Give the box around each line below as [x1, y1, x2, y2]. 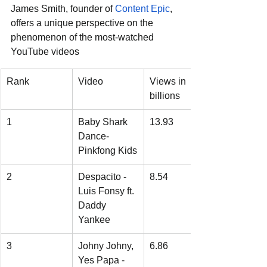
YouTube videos [11, 46, 79, 57]
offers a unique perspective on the [11, 18, 156, 29]
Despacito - [78, 172, 129, 182]
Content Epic [115, 4, 170, 14]
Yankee [78, 215, 110, 225]
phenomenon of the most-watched [11, 32, 156, 43]
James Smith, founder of [11, 4, 115, 14]
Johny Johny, [78, 241, 136, 252]
